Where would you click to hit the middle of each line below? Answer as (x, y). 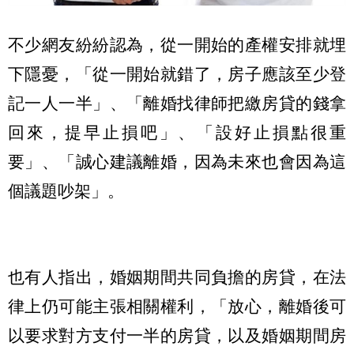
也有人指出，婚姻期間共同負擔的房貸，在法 (177, 277)
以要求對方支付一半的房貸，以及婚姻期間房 (177, 335)
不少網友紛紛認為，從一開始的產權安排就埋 (177, 45)
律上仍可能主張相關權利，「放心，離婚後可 (177, 306)
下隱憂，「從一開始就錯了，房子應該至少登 (177, 74)
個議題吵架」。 (66, 191)
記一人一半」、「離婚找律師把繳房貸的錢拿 (177, 104)
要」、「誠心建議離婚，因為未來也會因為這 (177, 162)
